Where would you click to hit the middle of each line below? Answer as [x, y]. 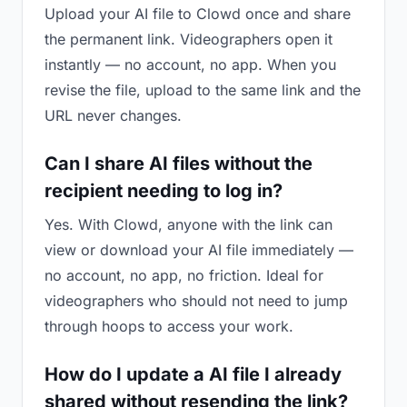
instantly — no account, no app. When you [190, 65]
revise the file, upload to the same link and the [203, 90]
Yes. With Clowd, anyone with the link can [189, 224]
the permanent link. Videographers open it [189, 39]
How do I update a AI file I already [193, 374]
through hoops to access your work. [169, 326]
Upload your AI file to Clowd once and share [198, 14]
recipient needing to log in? [164, 191]
